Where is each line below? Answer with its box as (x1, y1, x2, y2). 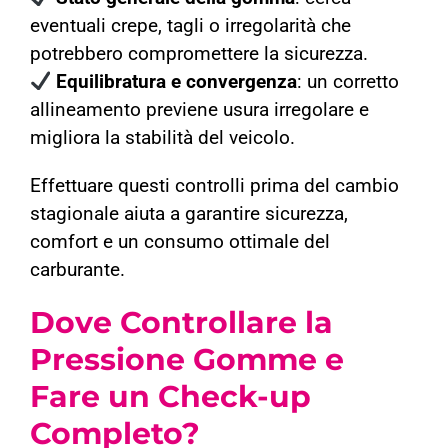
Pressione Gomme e (29, 341, 344, 379)
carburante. (29, 259, 125, 282)
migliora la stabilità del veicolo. (29, 127, 295, 150)
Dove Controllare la (29, 304, 333, 342)
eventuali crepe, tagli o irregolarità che (29, 15, 351, 38)
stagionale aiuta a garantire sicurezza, (29, 203, 348, 226)
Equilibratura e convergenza (56, 71, 298, 94)
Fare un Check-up (29, 378, 311, 416)
